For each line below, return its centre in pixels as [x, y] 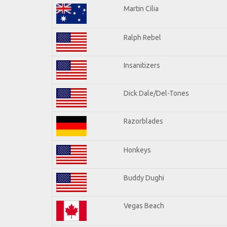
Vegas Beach [144, 205]
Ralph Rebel [142, 37]
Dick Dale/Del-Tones [156, 93]
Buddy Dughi [144, 178]
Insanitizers [142, 65]
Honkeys [137, 150]
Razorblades [143, 121]
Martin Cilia [141, 8]
